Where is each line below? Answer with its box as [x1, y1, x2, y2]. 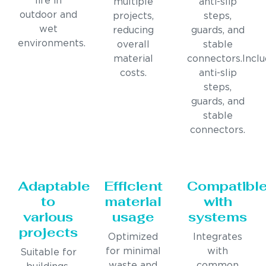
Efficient [103, 178, 163, 195]
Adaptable [18, 178, 90, 195]
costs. [119, 69, 147, 78]
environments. [18, 39, 85, 49]
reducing [112, 26, 154, 36]
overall [116, 40, 150, 50]
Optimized [108, 233, 158, 242]
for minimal [105, 247, 161, 256]
